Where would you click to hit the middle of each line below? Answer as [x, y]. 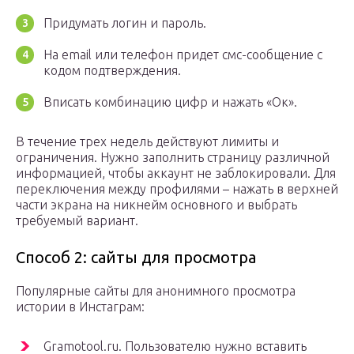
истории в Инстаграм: [80, 307]
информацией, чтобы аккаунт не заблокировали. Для [176, 173]
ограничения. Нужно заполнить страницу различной [173, 158]
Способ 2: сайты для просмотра [136, 258]
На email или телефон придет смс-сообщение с [183, 55]
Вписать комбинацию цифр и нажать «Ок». [170, 102]
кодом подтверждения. [112, 71]
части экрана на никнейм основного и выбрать [156, 205]
